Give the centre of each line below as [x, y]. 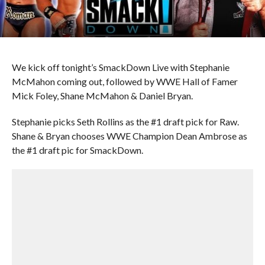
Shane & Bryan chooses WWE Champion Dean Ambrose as [129, 136]
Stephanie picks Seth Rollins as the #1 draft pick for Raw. [125, 122]
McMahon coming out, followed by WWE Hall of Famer [125, 81]
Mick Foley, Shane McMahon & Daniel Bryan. [102, 96]
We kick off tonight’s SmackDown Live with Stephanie [120, 67]
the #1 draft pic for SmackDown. [77, 150]
